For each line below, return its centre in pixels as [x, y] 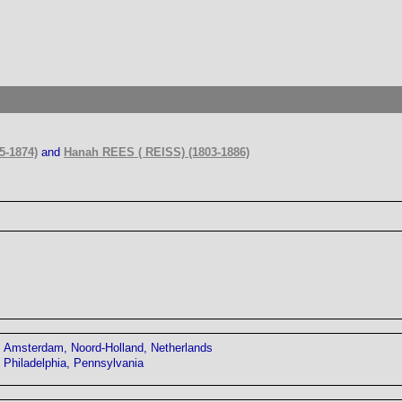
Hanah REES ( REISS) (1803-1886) [157, 152]
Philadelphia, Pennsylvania [74, 363]
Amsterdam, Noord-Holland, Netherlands [108, 347]
